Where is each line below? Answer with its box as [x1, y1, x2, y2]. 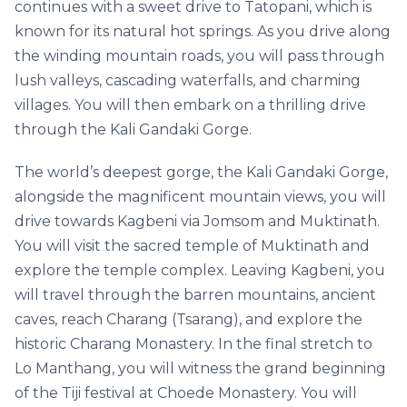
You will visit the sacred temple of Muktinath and [15, 237, 370, 254]
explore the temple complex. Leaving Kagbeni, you [15, 262, 385, 279]
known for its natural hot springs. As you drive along [15, 23, 391, 40]
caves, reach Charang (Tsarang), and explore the [15, 311, 362, 328]
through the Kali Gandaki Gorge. [15, 121, 252, 138]
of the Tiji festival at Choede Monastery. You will [15, 384, 357, 402]
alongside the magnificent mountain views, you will [15, 188, 386, 205]
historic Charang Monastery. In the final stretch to [15, 335, 372, 352]
